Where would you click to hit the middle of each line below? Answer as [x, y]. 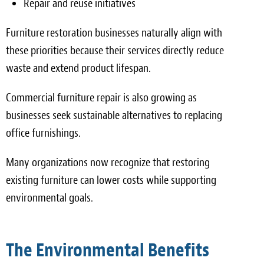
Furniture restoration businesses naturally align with [114, 32]
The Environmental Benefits [108, 250]
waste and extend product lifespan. [78, 68]
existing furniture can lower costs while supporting [111, 180]
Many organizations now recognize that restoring [108, 162]
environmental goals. [49, 197]
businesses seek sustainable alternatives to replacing [114, 115]
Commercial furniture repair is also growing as [101, 97]
